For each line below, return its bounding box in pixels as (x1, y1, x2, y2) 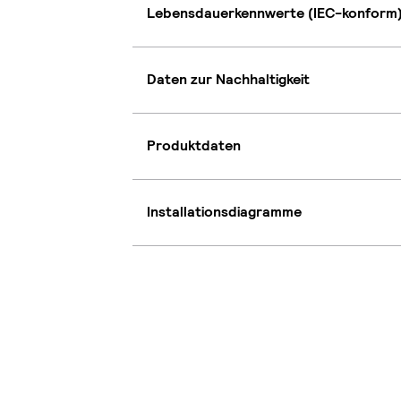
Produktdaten (147, 136, 241, 156)
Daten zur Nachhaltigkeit (147, 70, 310, 90)
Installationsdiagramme (147, 202, 302, 221)
